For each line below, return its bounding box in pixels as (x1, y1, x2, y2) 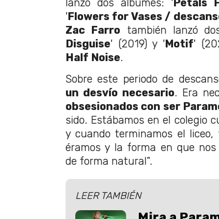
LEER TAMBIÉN (75, 189, 141, 201)
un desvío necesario (66, 86, 175, 99)
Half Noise (66, 51, 120, 64)
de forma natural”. (66, 154, 153, 167)
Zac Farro (66, 23, 121, 36)
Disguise (66, 37, 110, 50)
